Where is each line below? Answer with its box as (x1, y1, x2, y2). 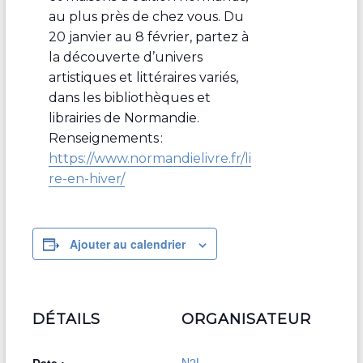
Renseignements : (48, 130, 163, 146)
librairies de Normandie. (48, 109, 199, 126)
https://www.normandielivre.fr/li (48, 150, 251, 166)
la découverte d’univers (48, 49, 203, 65)
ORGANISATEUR (181, 310, 311, 328)
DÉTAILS (32, 310, 100, 328)
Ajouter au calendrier (69, 235, 186, 252)
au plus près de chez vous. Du (48, 8, 244, 24)
